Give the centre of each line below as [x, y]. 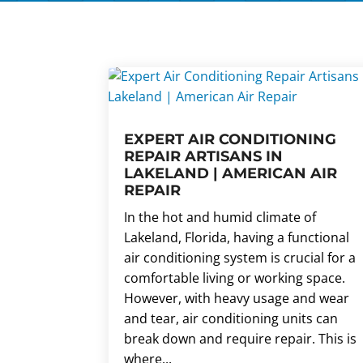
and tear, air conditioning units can [231, 318]
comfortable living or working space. [235, 278]
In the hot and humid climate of [220, 217]
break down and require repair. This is [241, 338]
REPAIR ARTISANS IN [204, 156]
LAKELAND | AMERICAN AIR [231, 173]
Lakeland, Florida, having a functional [237, 237]
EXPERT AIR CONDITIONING [231, 139]
